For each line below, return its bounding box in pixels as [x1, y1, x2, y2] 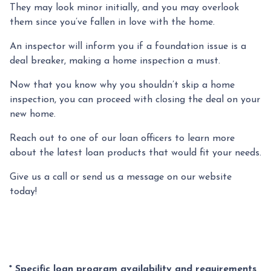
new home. [10, 109, 56, 119]
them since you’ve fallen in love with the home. [10, 17, 215, 27]
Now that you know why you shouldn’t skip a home [10, 80, 235, 90]
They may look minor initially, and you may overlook [10, 2, 239, 13]
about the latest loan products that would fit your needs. [10, 148, 261, 158]
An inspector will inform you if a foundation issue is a [10, 41, 246, 51]
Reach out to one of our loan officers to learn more [10, 133, 235, 143]
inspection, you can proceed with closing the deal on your [10, 94, 260, 105]
